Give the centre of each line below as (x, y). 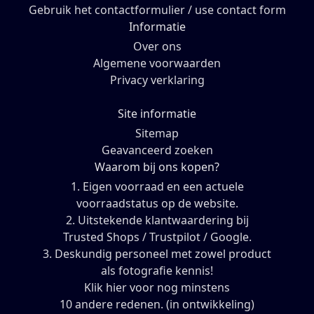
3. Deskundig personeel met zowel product (157, 254)
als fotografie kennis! (157, 271)
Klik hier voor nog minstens (157, 288)
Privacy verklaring (157, 80)
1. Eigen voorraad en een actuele (157, 187)
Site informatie (157, 114)
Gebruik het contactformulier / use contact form (157, 10)
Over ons (157, 47)
